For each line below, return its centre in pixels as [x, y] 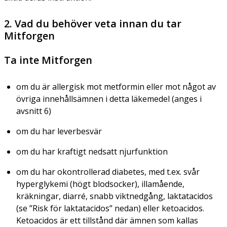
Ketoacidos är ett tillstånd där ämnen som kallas [107, 220]
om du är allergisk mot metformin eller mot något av [116, 86]
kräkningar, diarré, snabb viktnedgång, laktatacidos [115, 196]
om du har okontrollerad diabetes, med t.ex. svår [108, 172]
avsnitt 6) [34, 111]
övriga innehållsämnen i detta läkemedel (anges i [109, 99]
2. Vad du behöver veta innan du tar [93, 23]
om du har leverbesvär [59, 131]
